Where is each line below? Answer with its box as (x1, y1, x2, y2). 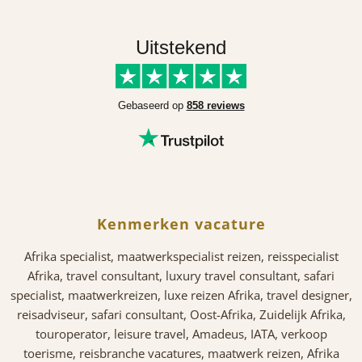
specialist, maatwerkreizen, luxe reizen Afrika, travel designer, (10, 286, 352, 303)
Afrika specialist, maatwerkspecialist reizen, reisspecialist (23, 247, 339, 264)
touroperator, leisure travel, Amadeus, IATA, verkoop (35, 325, 327, 342)
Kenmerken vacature (96, 213, 266, 234)
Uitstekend (136, 36, 226, 59)
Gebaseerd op (117, 99, 187, 112)
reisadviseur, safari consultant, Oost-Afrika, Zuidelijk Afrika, (16, 305, 346, 322)
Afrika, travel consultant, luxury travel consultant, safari (27, 267, 335, 284)
